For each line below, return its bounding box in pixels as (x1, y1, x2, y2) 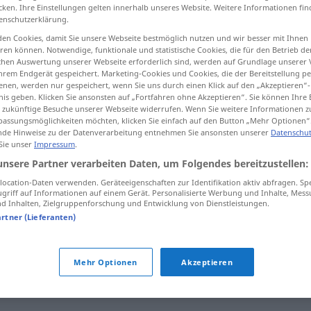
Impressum (34, 139, 75, 150)
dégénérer (94, 242, 149, 257)
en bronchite (148, 242, 220, 257)
